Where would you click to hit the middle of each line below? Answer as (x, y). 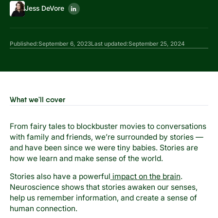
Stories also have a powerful (60, 177)
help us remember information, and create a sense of (103, 198)
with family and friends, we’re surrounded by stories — (106, 137)
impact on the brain (145, 177)
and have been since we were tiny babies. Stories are (104, 147)
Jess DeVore (45, 9)
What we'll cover (37, 100)
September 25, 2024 (156, 44)
